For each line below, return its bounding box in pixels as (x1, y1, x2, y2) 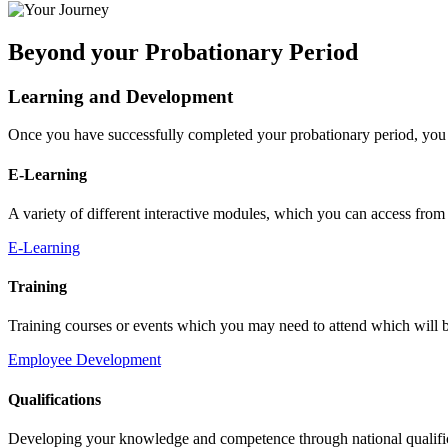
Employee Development (8, 351, 161, 369)
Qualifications (8, 390, 101, 408)
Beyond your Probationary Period (8, 38, 358, 65)
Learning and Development (8, 85, 233, 107)
